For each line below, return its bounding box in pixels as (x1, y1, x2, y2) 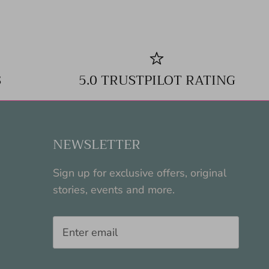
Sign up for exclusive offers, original (53, 165, 226, 180)
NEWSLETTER (53, 133, 141, 156)
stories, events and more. (53, 182, 175, 197)
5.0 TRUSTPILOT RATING (78, 68, 235, 92)
